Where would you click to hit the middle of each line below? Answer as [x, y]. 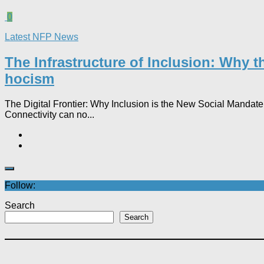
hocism [29, 78]
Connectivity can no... [49, 114]
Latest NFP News [42, 37]
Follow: [20, 185]
